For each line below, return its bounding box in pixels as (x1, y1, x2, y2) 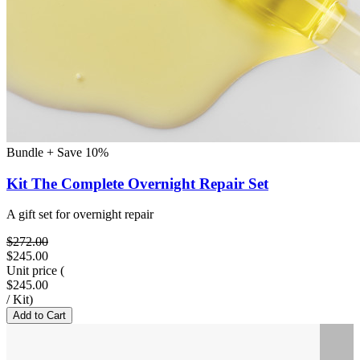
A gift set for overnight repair (6, 207, 153, 222)
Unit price (6, 264, 57, 278)
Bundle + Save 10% (6, 145, 108, 160)
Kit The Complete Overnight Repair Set (6, 174, 268, 192)
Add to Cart (13, 309, 66, 322)
